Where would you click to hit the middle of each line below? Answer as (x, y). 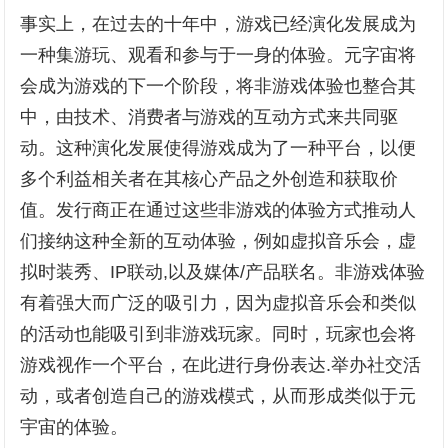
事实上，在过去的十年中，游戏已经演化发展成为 (218, 24)
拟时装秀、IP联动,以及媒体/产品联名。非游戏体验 (223, 272)
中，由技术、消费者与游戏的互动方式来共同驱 (209, 117)
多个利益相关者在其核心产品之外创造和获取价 (209, 179)
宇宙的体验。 (74, 427)
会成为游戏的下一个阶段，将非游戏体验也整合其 (218, 86)
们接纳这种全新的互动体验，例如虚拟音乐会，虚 (218, 241)
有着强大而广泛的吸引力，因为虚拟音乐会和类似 (218, 303)
